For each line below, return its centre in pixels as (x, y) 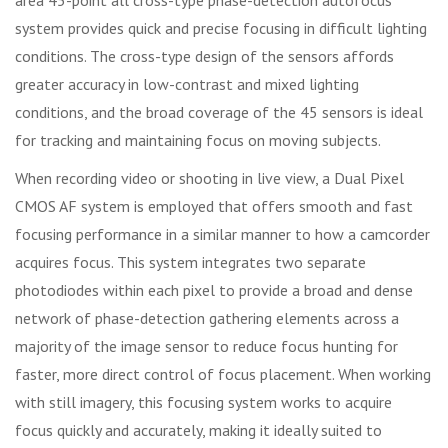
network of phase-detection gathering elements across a (207, 317)
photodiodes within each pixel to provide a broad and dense (214, 289)
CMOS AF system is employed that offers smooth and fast (214, 205)
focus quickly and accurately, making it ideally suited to (198, 429)
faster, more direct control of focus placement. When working (223, 373)
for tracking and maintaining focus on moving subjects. (198, 139)
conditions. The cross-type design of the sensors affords (204, 55)
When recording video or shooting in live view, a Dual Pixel (209, 177)
